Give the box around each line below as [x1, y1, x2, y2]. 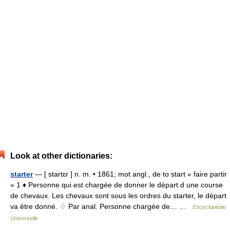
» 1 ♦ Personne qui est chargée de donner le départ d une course [10, 181, 223, 189]
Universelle [10, 215, 38, 221]
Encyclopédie [193, 204, 226, 210]
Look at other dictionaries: [10, 151, 112, 160]
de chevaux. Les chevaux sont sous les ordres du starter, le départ [10, 191, 226, 200]
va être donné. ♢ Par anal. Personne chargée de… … [10, 202, 193, 210]
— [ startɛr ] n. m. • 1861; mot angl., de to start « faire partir [33, 170, 227, 178]
